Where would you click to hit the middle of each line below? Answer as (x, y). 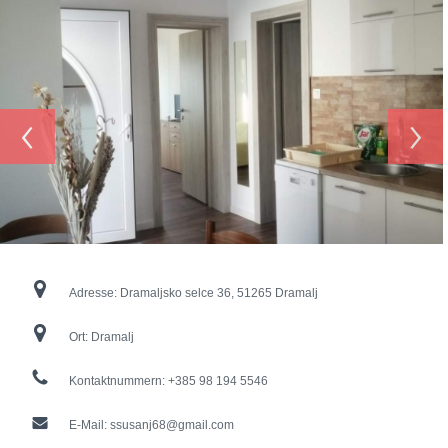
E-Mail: (89, 425)
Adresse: (94, 293)
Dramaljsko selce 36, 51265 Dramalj (219, 293)
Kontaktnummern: (118, 381)
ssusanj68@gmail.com (172, 425)
